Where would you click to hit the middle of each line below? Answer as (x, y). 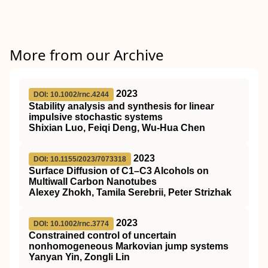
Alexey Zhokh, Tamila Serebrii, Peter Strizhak (130, 192)
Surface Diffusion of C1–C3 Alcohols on (119, 170)
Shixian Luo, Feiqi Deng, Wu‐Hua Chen (117, 127)
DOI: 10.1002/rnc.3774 (71, 223)
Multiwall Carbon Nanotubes (93, 181)
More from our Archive (87, 54)
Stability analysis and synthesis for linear (121, 106)
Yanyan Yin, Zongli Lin (79, 257)
